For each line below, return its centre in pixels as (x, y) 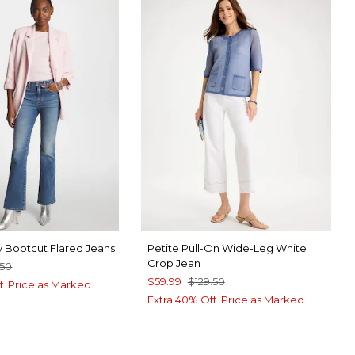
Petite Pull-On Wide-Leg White (227, 248)
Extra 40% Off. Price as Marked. (227, 299)
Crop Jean (174, 263)
